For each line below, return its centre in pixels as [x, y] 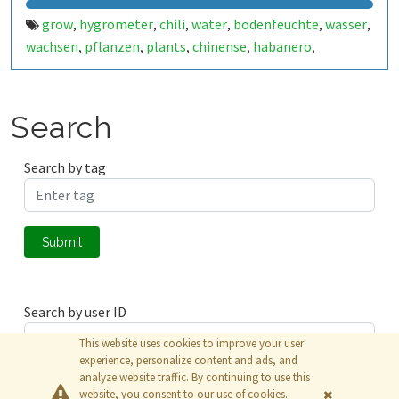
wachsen [52, 46]
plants [166, 46]
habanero [282, 46]
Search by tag [65, 167]
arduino [259, 69]
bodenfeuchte [276, 24]
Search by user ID [75, 312]
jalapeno [53, 69]
